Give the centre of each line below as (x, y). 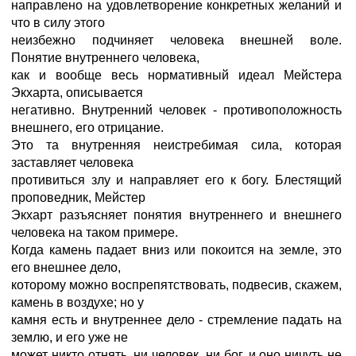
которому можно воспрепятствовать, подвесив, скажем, (176, 285)
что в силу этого (58, 23)
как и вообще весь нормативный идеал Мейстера (176, 75)
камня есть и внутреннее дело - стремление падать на (176, 320)
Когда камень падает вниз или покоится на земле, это (176, 250)
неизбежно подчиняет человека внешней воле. (176, 40)
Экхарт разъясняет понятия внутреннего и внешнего (176, 215)
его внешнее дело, (66, 267)
